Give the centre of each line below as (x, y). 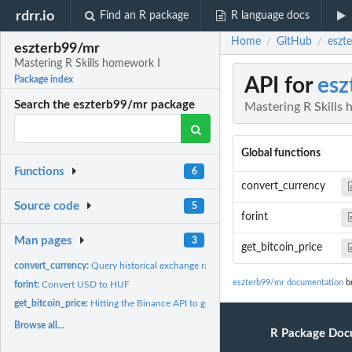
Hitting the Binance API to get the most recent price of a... (209, 303)
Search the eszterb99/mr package (105, 105)
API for (281, 86)
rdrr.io (35, 16)
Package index (44, 80)
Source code (47, 207)
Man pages (44, 240)
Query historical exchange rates (156, 265)
